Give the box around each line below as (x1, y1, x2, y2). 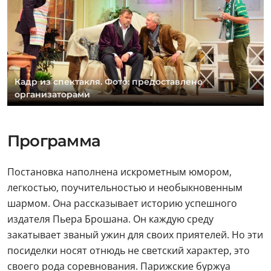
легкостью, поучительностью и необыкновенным (7, 181, 243, 194)
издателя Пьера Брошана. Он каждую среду (7, 212, 214, 226)
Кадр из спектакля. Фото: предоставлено (15, 76, 203, 87)
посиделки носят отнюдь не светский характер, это (7, 244, 250, 257)
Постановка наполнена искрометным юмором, (7, 165, 232, 178)
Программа (7, 131, 100, 151)
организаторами (15, 89, 90, 100)
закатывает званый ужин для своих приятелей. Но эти (7, 228, 263, 241)
